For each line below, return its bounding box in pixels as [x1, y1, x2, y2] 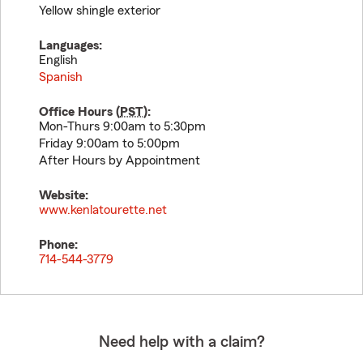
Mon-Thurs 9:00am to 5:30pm [39, 120, 206, 133]
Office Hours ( [39, 105, 120, 118]
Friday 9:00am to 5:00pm [39, 137, 180, 150]
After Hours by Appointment [39, 154, 200, 167]
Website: [39, 189, 88, 202]
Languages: [39, 39, 102, 52]
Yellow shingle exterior [39, 4, 160, 17]
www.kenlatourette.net [39, 203, 167, 216]
